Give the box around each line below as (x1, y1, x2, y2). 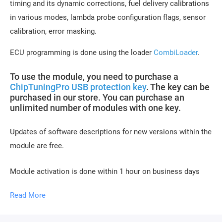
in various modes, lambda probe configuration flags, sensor (10, 13, 206, 22)
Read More (10, 191, 46, 200)
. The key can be (146, 82, 210, 92)
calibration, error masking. (10, 27, 97, 36)
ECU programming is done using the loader (10, 48, 154, 57)
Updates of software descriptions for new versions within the (10, 127, 212, 136)
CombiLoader (154, 48, 198, 57)
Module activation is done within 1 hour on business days (10, 167, 200, 176)
